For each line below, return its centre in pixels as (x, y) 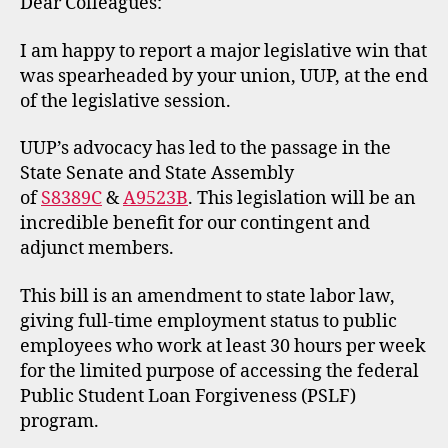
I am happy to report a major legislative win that (223, 51)
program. (59, 421)
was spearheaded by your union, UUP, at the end (224, 76)
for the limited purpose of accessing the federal (219, 371)
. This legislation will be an (302, 198)
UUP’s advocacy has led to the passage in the (205, 148)
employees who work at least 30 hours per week (223, 346)
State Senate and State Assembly (157, 173)
